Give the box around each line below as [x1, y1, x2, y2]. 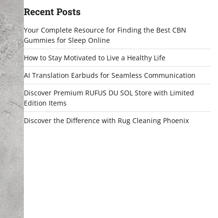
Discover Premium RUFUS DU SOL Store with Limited [23, 88, 194, 97]
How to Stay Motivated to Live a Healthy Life [23, 53, 165, 62]
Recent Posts [23, 5, 81, 18]
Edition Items [23, 98, 67, 108]
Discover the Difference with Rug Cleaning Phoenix [23, 116, 189, 125]
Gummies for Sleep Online [23, 36, 110, 45]
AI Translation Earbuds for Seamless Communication [23, 71, 196, 80]
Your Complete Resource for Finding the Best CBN [23, 25, 186, 35]
